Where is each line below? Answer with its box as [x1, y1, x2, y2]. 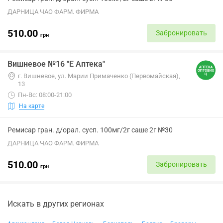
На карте [19, 102, 44, 110]
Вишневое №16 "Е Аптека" [7, 59, 105, 69]
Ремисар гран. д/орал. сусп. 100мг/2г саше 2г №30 [7, 126, 173, 134]
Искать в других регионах [7, 199, 104, 209]
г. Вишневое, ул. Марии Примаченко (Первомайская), [18, 72, 180, 80]
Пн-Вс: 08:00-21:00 [18, 91, 72, 99]
